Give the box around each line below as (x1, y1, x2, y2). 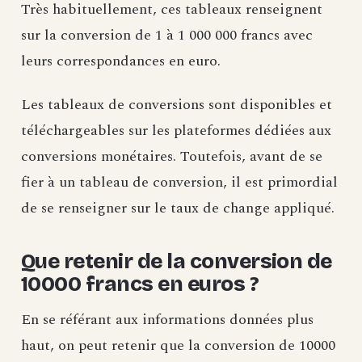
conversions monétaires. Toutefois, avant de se (21, 145, 322, 167)
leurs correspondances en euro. (21, 49, 221, 72)
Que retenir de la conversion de (21, 248, 332, 274)
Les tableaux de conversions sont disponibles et (21, 93, 332, 116)
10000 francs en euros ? (21, 271, 259, 297)
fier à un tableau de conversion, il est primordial (21, 170, 338, 193)
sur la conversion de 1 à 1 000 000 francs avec (21, 23, 313, 46)
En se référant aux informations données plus (21, 308, 314, 330)
